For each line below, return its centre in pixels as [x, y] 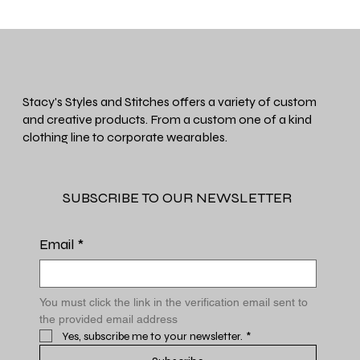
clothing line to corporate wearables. [125, 137]
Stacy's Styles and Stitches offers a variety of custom [170, 102]
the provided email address [108, 319]
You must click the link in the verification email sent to [173, 302]
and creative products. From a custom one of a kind [168, 119]
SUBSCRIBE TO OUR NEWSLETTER [177, 197]
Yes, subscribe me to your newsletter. [152, 336]
